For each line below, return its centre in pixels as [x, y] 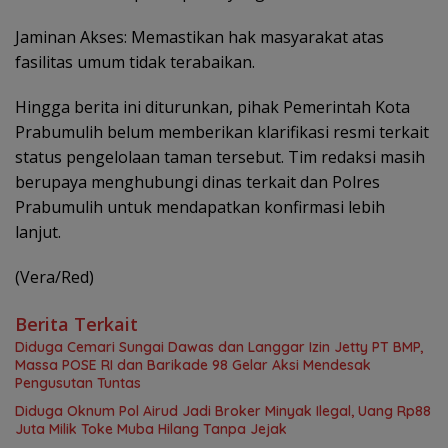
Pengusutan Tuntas [78, 383]
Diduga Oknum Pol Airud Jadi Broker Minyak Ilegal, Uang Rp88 [223, 411]
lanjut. [38, 232]
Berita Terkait [76, 324]
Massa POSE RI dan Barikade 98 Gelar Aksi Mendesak [193, 365]
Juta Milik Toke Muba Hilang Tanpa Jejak [151, 429]
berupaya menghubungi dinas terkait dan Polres [197, 182]
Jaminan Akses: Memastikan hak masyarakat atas [199, 37]
